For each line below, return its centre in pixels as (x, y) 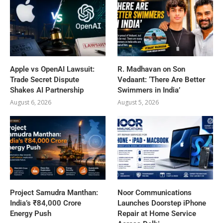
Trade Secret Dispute (45, 80)
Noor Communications (155, 193)
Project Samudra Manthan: (54, 193)
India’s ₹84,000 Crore (46, 203)
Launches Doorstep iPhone (162, 203)
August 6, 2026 (31, 103)
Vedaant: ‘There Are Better (162, 80)
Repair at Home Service (157, 214)
